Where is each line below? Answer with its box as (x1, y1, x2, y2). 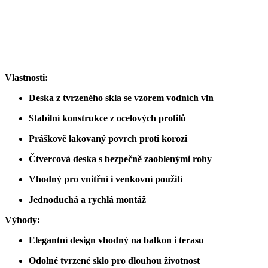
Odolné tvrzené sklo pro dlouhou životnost (29, 255, 200, 266)
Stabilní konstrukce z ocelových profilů (29, 112, 186, 123)
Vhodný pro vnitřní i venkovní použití (29, 173, 182, 184)
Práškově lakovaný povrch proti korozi (29, 133, 187, 144)
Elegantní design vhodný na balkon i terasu (29, 234, 204, 245)
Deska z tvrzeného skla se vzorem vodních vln (29, 92, 214, 103)
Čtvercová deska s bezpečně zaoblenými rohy (29, 153, 212, 164)
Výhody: (5, 214, 40, 225)
